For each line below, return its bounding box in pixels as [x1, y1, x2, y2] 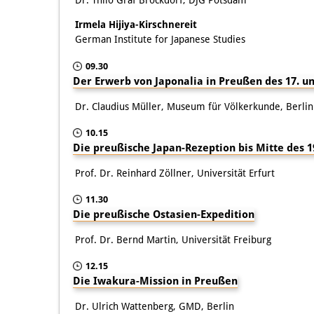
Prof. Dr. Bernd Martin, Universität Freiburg [75, 233, 271, 245]
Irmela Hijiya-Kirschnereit [75, 18, 197, 30]
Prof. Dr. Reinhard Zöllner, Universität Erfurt [75, 167, 275, 179]
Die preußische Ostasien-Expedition [73, 207, 254, 221]
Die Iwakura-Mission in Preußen [73, 274, 238, 287]
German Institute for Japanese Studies [75, 33, 245, 45]
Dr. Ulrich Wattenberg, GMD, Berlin [75, 300, 234, 312]
